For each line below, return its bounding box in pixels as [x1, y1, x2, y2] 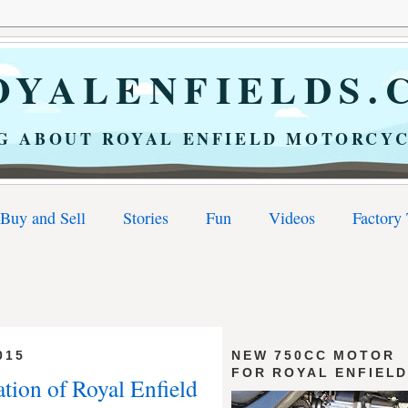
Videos [269, 206, 316, 229]
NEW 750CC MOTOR [231, 347, 395, 362]
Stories [123, 206, 169, 229]
